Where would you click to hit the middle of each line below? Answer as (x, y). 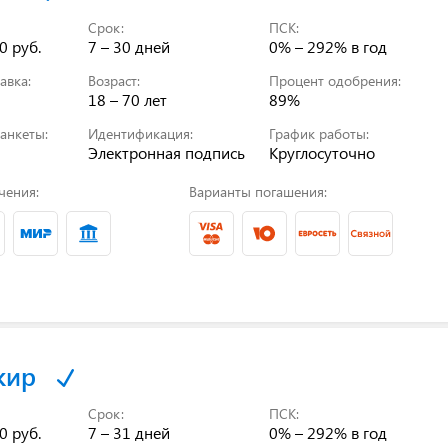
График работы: (319, 133)
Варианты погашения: (257, 191)
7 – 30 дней (129, 46)
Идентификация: (141, 133)
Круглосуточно (322, 152)
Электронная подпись (167, 152)
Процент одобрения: (335, 80)
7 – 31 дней (129, 432)
